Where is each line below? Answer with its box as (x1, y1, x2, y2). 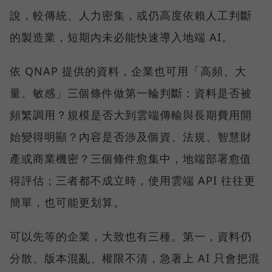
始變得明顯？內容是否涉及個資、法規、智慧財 (10, 129, 252, 144)
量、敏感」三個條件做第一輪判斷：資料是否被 (10, 86, 252, 101)
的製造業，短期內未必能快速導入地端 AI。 (10, 30, 233, 45)
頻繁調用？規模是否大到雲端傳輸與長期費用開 (10, 107, 252, 123)
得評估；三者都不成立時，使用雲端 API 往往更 (10, 173, 256, 188)
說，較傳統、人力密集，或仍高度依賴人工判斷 (10, 8, 252, 23)
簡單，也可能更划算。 (10, 195, 125, 210)
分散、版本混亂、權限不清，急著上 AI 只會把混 (10, 251, 260, 266)
